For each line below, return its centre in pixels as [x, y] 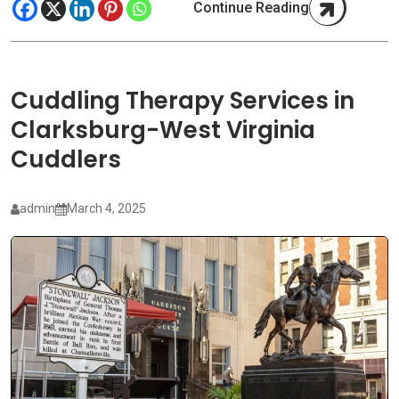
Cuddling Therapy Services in [183, 101]
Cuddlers [66, 160]
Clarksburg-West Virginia [163, 130]
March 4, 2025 [106, 209]
